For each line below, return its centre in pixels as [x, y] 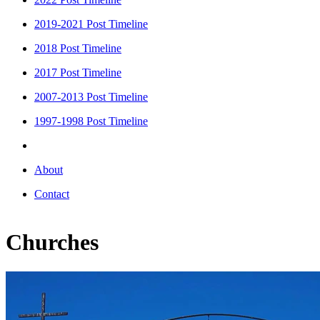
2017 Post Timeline [78, 72]
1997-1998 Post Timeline [91, 121]
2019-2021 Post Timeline [91, 24]
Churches [52, 242]
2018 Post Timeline [78, 48]
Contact [52, 194]
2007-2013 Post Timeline [91, 96]
